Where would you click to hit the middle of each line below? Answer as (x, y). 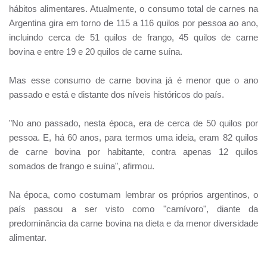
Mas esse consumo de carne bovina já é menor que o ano (133, 80)
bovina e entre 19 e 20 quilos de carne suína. (96, 52)
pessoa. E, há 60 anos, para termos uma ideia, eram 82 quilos (133, 138)
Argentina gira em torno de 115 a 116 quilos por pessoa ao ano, (133, 23)
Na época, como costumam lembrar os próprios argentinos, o (133, 195)
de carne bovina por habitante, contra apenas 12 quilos (133, 152)
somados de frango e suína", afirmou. (82, 166)
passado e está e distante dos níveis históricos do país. (117, 95)
